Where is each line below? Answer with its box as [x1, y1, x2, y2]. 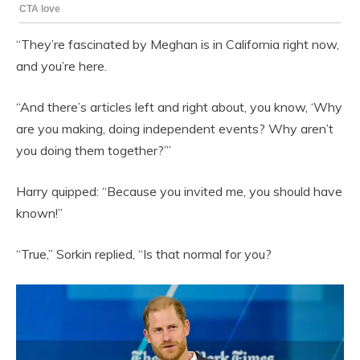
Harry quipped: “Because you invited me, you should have [16, 182, 342, 199]
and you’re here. [16, 57, 107, 74]
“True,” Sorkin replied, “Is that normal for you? [16, 245, 272, 262]
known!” [16, 204, 63, 221]
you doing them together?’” [16, 141, 171, 158]
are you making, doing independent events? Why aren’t [16, 120, 333, 137]
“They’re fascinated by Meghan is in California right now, [16, 35, 339, 52]
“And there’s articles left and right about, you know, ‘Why [16, 98, 342, 115]
